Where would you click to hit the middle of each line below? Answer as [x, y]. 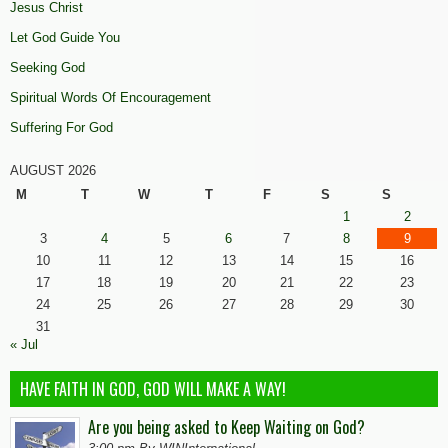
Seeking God [47, 67]
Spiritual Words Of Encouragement [110, 97]
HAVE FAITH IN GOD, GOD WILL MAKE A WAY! [153, 388]
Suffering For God [61, 127]
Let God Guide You [65, 37]
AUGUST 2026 [53, 170]
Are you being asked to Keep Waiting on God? [230, 426]
